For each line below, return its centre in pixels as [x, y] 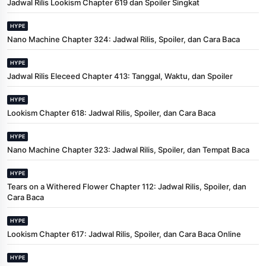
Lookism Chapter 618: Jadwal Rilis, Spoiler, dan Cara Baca [111, 113]
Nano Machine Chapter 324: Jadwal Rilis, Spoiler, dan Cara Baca [123, 39]
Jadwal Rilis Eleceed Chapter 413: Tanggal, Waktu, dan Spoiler [120, 76]
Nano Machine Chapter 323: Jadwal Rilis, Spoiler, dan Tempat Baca [128, 149]
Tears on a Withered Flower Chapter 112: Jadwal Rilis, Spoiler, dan [127, 186]
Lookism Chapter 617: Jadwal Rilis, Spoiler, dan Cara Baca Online [124, 234]
